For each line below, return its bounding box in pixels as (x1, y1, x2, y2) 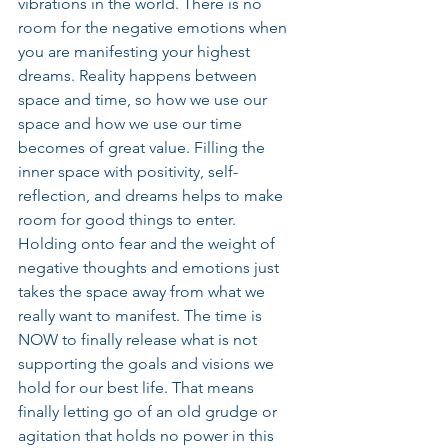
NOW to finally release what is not (18, 330, 261, 350)
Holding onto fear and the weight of (18, 234, 279, 254)
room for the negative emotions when (18, 18, 291, 38)
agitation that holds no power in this (18, 426, 278, 446)
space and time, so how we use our (18, 90, 271, 110)
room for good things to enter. (18, 210, 240, 230)
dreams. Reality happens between (18, 66, 261, 86)
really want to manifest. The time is (18, 306, 266, 326)
